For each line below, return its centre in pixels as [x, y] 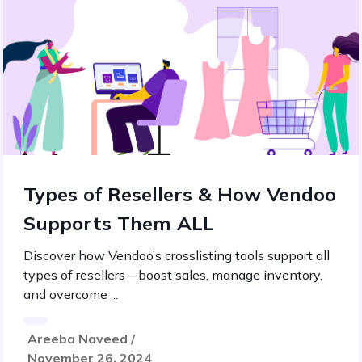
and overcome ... [71, 294]
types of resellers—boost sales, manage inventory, [173, 275]
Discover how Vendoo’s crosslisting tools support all [177, 255]
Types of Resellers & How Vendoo [180, 194]
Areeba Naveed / [81, 339]
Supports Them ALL [119, 223]
